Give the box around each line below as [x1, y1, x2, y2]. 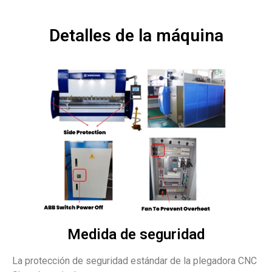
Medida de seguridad [67, 225, 205, 243]
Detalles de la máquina [49, 25, 223, 46]
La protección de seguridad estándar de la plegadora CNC [12, 254, 257, 267]
